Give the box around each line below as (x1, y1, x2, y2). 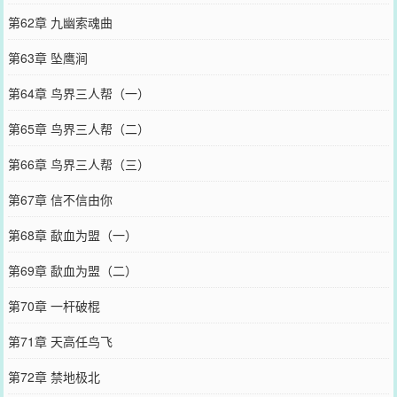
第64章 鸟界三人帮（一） (7, 83, 150, 102)
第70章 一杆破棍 (7, 296, 100, 315)
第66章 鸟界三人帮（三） (7, 154, 150, 173)
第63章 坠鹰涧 (7, 48, 88, 66)
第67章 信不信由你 (7, 190, 113, 208)
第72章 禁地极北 (7, 367, 100, 385)
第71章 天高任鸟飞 (7, 331, 113, 350)
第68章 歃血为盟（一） (7, 225, 137, 244)
